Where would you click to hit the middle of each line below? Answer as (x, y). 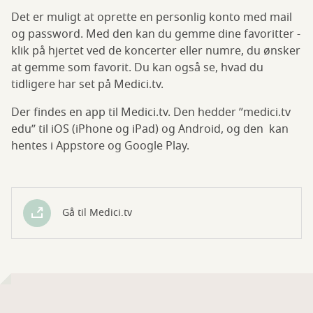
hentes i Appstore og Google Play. (100, 146)
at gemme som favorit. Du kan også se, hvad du (137, 68)
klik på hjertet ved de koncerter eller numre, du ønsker (156, 51)
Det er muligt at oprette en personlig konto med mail (152, 18)
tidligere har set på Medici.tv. (89, 85)
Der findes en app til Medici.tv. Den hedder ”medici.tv (151, 113)
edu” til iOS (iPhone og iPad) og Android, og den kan (150, 130)
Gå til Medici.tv (97, 213)
